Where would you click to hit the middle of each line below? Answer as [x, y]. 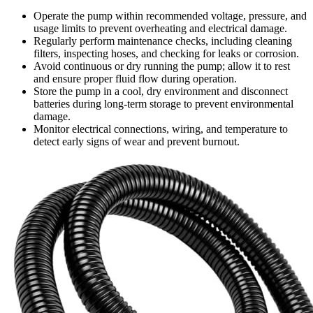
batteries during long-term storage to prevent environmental [163, 104]
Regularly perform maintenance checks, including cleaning [163, 41]
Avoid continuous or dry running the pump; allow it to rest [162, 66]
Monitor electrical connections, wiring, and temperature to [161, 129]
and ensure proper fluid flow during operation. [135, 79]
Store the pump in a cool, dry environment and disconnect [161, 92]
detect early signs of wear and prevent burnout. [137, 142]
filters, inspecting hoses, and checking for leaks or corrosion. [166, 54]
